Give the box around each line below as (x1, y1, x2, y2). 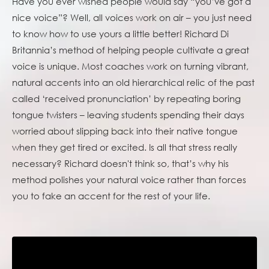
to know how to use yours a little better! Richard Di (12, 28, 229, 40)
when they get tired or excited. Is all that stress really (12, 141, 237, 154)
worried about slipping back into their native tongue (12, 125, 238, 138)
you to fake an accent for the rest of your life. (12, 190, 210, 202)
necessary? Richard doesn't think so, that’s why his (12, 157, 229, 170)
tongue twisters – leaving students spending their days (12, 109, 244, 121)
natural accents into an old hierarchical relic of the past (12, 76, 255, 89)
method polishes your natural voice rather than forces (12, 174, 246, 186)
